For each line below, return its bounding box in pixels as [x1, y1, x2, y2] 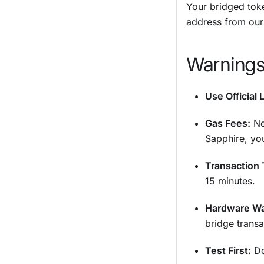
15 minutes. [205, 174, 255, 187]
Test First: [205, 244, 251, 256]
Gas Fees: [205, 117, 250, 129]
